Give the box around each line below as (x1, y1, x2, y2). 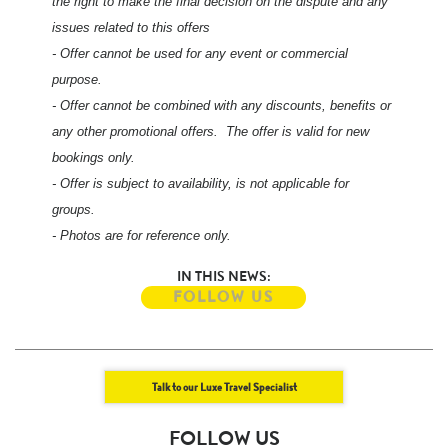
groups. (52, 201, 96, 217)
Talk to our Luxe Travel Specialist (151, 378, 297, 395)
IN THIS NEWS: (176, 265, 271, 286)
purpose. (52, 71, 103, 87)
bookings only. (52, 149, 136, 165)
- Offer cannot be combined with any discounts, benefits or (52, 97, 392, 113)
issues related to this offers (52, 19, 211, 35)
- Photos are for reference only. (52, 227, 232, 243)
